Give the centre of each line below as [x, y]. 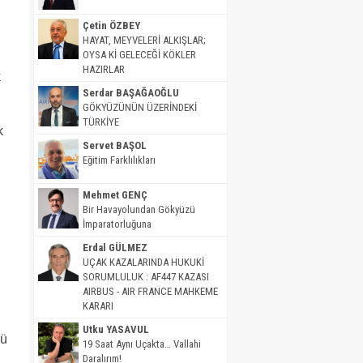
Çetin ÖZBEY [111, 26]
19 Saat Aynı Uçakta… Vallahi [142, 344]
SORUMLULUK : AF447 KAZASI [146, 277]
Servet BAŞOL [115, 145]
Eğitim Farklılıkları [119, 160]
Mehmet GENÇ [115, 195]
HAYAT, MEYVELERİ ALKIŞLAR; [144, 40]
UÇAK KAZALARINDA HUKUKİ [143, 262]
